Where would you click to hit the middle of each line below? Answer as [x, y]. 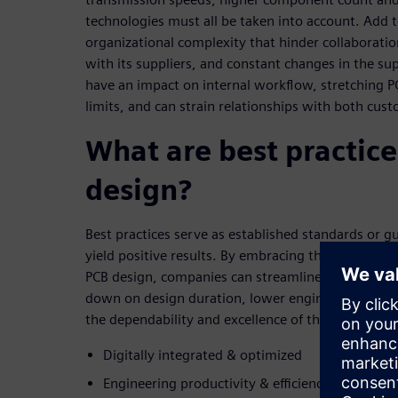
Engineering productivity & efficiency [216, 383]
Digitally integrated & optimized [203, 354]
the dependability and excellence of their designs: [238, 319]
